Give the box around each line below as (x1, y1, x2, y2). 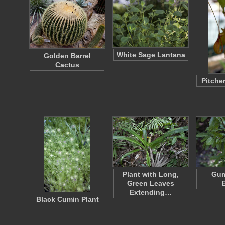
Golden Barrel (44, 52, 91, 60)
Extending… (130, 188, 172, 196)
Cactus (55, 61, 79, 69)
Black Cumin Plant (36, 195, 99, 203)
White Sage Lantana (116, 51, 185, 59)
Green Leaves (127, 179, 174, 187)
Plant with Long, (123, 170, 179, 178)
